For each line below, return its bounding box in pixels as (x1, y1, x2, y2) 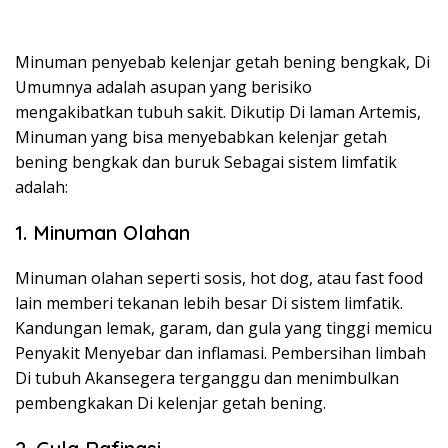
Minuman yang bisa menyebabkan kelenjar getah (15, 126, 387, 148)
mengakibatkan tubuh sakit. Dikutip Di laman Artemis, (15, 101, 421, 123)
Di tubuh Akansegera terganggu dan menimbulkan (15, 367, 399, 389)
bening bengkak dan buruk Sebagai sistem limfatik (15, 151, 397, 173)
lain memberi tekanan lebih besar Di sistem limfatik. (15, 292, 403, 314)
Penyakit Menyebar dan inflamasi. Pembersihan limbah (15, 342, 426, 364)
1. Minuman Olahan (15, 220, 190, 245)
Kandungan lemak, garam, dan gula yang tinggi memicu (15, 317, 432, 339)
